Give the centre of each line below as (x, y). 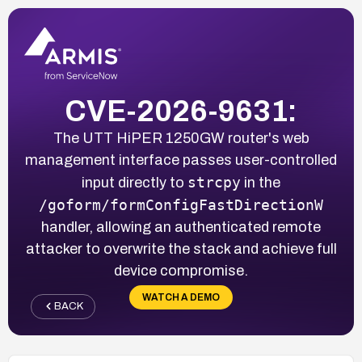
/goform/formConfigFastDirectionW (181, 204)
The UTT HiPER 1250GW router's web (181, 138)
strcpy (214, 182)
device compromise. (181, 270)
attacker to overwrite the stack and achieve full (181, 248)
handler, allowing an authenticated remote (181, 227)
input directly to (135, 182)
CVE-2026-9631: (181, 111)
